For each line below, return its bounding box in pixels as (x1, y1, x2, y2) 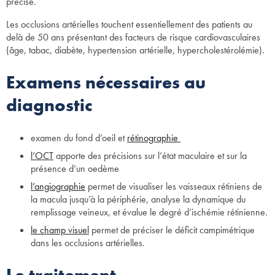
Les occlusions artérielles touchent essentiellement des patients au (6, 17, 252, 31)
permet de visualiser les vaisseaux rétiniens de (85, 179, 262, 193)
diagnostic (6, 93, 92, 117)
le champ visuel (31, 223, 89, 236)
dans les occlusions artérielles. (31, 236, 145, 249)
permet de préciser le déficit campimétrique (89, 223, 255, 236)
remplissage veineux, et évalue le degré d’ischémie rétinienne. (31, 205, 268, 219)
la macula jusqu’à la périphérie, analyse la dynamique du (31, 192, 246, 206)
